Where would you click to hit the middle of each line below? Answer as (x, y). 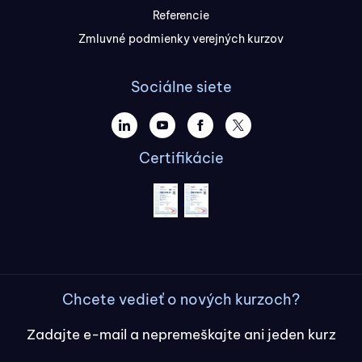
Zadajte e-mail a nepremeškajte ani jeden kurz (181, 335)
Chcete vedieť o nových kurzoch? (181, 300)
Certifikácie (181, 158)
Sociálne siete (181, 87)
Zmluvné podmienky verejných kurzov (181, 39)
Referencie (181, 16)
